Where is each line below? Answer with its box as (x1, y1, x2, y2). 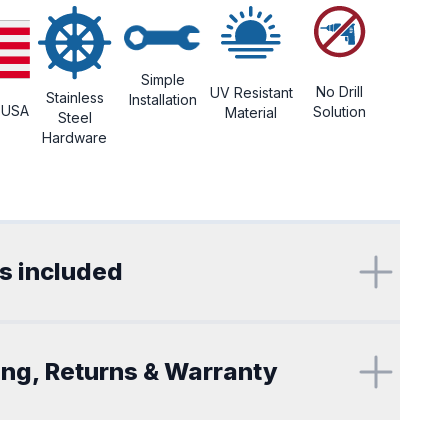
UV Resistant (209, 84, 293, 101)
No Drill (316, 83, 364, 100)
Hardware (42, 129, 108, 146)
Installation (129, 91, 198, 109)
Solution (313, 103, 367, 120)
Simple (141, 71, 186, 89)
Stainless (45, 89, 104, 106)
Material (225, 104, 278, 121)
